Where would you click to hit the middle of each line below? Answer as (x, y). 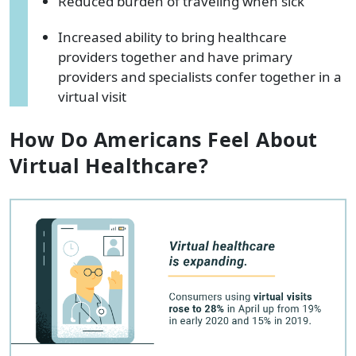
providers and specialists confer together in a (200, 76)
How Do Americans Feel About (164, 139)
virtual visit (92, 96)
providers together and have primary (175, 56)
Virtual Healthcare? (109, 165)
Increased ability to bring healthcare (172, 37)
